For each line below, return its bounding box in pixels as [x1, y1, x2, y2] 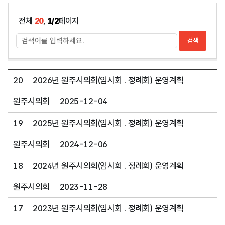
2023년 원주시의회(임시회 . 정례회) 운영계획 [33, 203, 184, 213]
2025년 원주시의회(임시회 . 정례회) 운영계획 [33, 118, 184, 128]
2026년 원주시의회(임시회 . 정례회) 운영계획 [33, 75, 184, 85]
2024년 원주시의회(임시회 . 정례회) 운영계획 [33, 161, 184, 171]
